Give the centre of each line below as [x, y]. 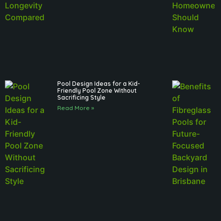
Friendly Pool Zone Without [97, 91]
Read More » [76, 108]
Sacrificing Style [82, 98]
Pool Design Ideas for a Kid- [99, 84]
